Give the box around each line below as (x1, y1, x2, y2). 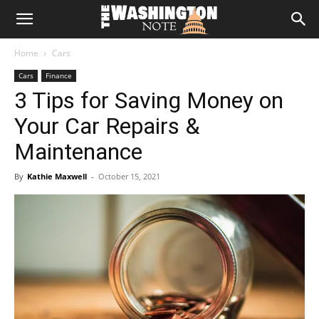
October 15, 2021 (98, 171, 160, 182)
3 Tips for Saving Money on (14, 87, 283, 114)
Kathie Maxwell (27, 171, 87, 182)
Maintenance (14, 138, 142, 165)
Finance (46, 70, 72, 80)
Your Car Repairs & (14, 113, 199, 140)
